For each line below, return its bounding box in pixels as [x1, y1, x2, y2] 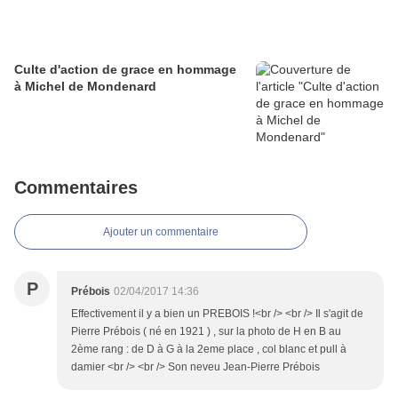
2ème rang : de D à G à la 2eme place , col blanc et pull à [71, 343, 346, 356]
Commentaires [14, 178, 138, 198]
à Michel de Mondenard [14, 79, 156, 94]
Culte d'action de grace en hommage [14, 62, 236, 77]
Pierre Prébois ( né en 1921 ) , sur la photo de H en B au [71, 325, 341, 338]
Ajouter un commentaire [103, 226, 219, 239]
